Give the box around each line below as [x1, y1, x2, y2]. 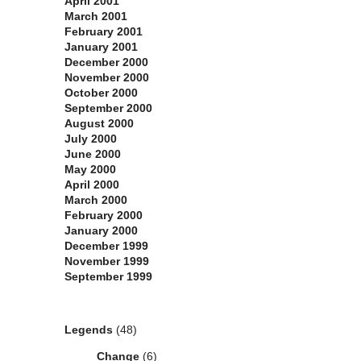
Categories [32, 297, 93, 311]
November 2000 [64, 71, 149, 85]
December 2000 [64, 56, 148, 69]
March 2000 [64, 193, 127, 207]
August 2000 [64, 117, 134, 131]
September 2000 [64, 102, 152, 115]
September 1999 [64, 270, 152, 284]
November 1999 [64, 255, 149, 268]
